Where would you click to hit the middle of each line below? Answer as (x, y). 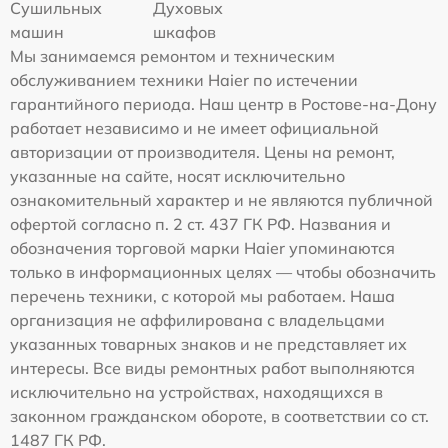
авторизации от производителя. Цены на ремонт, (202, 151)
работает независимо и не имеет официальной (194, 127)
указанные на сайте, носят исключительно (177, 175)
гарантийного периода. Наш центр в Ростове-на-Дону (223, 103)
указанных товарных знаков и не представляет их (208, 343)
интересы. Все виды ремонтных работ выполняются (212, 367)
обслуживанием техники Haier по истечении (184, 79)
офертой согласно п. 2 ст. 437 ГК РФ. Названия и (200, 223)
